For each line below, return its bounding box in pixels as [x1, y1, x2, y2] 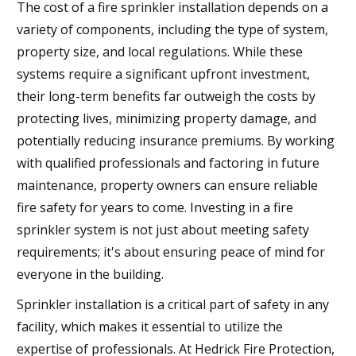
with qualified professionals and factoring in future [17, 153, 319, 172]
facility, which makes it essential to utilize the [17, 317, 283, 335]
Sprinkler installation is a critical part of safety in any [17, 295, 329, 313]
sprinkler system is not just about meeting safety [17, 220, 309, 238]
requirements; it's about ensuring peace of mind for [17, 242, 325, 261]
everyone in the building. [17, 265, 164, 283]
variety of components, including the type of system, [17, 20, 328, 38]
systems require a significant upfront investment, [17, 64, 310, 83]
